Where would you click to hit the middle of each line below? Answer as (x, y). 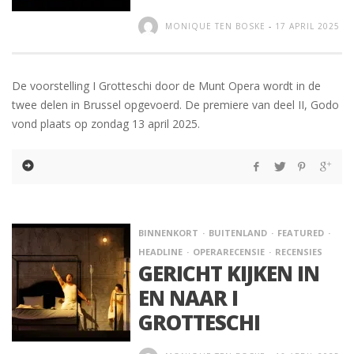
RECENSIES (299, 252)
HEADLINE (160, 252)
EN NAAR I (188, 298)
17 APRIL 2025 (307, 26)
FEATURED (301, 233)
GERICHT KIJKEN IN (229, 274)
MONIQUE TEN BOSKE (215, 26)
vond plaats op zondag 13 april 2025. (106, 124)
